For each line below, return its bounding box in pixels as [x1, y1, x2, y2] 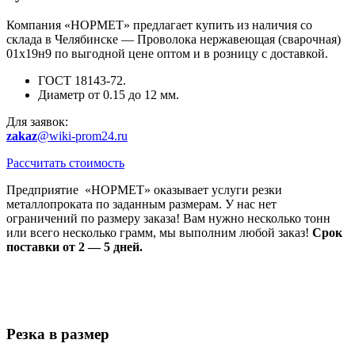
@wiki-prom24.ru [37, 129, 128, 143]
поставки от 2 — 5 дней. [6, 240, 143, 254]
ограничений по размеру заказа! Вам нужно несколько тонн [6, 212, 330, 226]
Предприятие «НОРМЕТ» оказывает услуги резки [6, 183, 282, 197]
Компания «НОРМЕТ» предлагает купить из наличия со [6, 18, 312, 32]
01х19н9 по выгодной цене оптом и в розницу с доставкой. [6, 47, 328, 61]
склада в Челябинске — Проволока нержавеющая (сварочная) [6, 32, 341, 47]
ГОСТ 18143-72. [38, 74, 126, 88]
